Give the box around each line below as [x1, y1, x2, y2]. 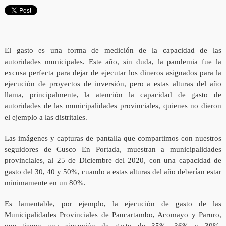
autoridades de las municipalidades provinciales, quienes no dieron [4, 102, 222, 110]
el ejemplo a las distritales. [4, 113, 87, 122]
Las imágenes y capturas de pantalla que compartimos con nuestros [4, 134, 222, 143]
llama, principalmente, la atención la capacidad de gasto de [4, 91, 222, 99]
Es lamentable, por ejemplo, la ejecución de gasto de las [4, 200, 222, 208]
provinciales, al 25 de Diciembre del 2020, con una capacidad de [4, 156, 222, 165]
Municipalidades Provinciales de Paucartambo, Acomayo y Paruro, [4, 211, 222, 219]
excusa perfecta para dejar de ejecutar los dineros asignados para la [4, 69, 222, 77]
